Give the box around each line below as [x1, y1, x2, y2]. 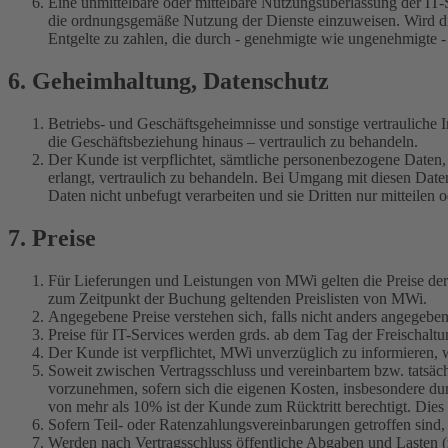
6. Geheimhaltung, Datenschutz [8, 67, 329, 94]
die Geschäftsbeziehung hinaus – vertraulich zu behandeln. [48, 132, 418, 150]
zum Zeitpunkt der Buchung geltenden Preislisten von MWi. [48, 289, 427, 307]
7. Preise [8, 224, 96, 251]
